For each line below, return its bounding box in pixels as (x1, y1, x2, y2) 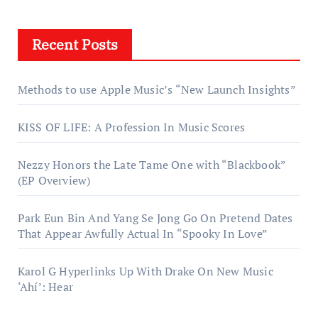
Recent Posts (31, 35, 118, 55)
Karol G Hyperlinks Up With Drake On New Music (17, 263, 273, 280)
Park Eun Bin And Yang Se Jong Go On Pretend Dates (17, 210, 293, 226)
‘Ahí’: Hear (17, 279, 73, 295)
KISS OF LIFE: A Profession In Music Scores (17, 119, 246, 136)
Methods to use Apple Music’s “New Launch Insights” (17, 82, 296, 98)
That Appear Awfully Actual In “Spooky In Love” (17, 226, 268, 242)
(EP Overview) (17, 172, 91, 189)
